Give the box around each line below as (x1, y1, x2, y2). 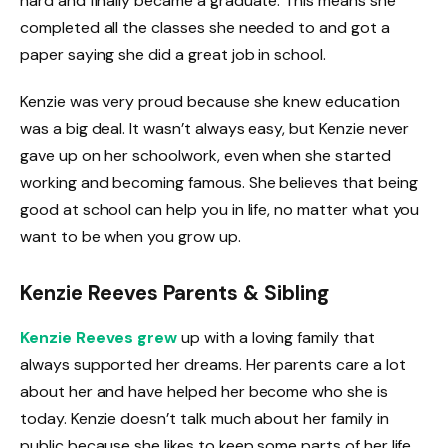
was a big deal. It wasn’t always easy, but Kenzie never (20, 118, 410, 140)
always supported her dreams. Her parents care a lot (20, 353, 406, 375)
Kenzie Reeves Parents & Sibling (20, 280, 329, 307)
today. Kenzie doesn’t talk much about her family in (20, 407, 389, 429)
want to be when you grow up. (20, 226, 241, 248)
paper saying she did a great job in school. (20, 43, 326, 65)
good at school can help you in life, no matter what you (20, 199, 420, 221)
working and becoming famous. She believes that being (20, 172, 418, 194)
